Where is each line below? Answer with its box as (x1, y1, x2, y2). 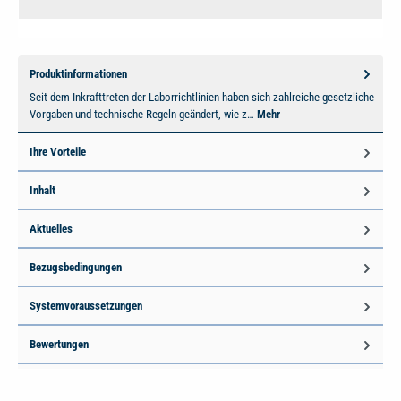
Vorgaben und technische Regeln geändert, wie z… (30, 107, 257, 122)
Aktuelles (30, 222, 73, 236)
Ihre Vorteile (30, 145, 86, 159)
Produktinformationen (30, 66, 127, 81)
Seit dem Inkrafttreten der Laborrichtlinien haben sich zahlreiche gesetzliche (30, 90, 374, 105)
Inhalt (30, 183, 55, 198)
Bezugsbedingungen (30, 260, 122, 275)
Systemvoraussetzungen (30, 299, 142, 313)
